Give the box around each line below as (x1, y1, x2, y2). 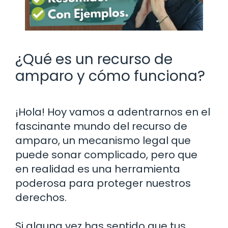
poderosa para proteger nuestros (15, 176, 191, 190)
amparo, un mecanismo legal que (15, 133, 191, 148)
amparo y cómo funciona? (15, 66, 205, 86)
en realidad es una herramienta (15, 161, 180, 176)
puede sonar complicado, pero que (15, 147, 197, 162)
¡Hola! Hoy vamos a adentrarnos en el (15, 104, 210, 119)
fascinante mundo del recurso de (15, 119, 187, 133)
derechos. (15, 190, 67, 205)
